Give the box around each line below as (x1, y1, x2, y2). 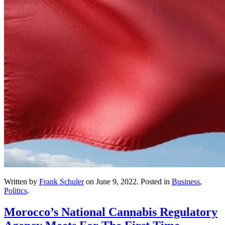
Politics (4, 186, 27, 195)
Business (172, 177, 200, 186)
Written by (4, 177, 39, 186)
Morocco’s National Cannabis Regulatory (4, 205, 217, 218)
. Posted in (137, 177, 172, 186)
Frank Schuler (39, 177, 84, 186)
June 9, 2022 (96, 177, 137, 186)
